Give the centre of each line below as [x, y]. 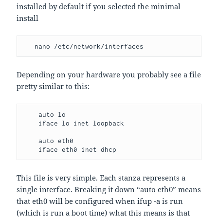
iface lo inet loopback [31, 123]
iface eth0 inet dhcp [78, 150]
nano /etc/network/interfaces [89, 46]
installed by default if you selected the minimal [99, 7]
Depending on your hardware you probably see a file [109, 75]
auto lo [31, 115]
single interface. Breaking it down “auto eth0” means [109, 190]
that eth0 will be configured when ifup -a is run [100, 201]
